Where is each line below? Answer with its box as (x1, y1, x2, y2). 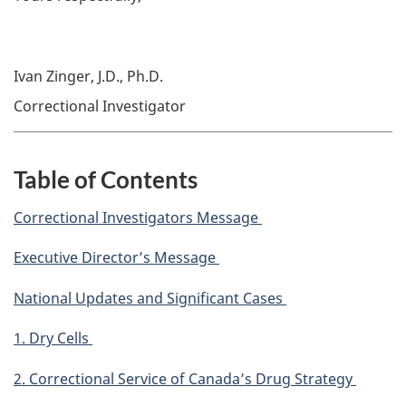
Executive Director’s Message (14, 247, 219, 268)
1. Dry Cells (14, 328, 92, 349)
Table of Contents (14, 166, 198, 194)
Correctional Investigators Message (14, 207, 262, 227)
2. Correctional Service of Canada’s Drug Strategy (14, 368, 356, 389)
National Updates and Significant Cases (14, 287, 286, 308)
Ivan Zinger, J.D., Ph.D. (14, 65, 167, 86)
